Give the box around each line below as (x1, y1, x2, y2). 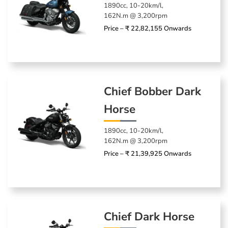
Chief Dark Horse (104, 208, 195, 224)
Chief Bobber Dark (104, 83, 202, 99)
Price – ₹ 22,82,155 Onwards (104, 23, 192, 33)
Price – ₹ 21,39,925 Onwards (104, 149, 192, 158)
